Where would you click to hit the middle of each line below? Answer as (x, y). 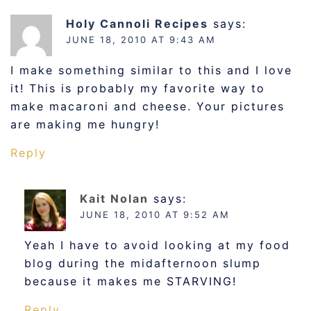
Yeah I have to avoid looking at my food (157, 245)
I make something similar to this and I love (151, 70)
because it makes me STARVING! (131, 281)
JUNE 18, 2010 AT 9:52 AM (155, 215)
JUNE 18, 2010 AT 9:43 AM (141, 40)
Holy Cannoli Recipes (137, 24)
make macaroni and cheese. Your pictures (148, 107)
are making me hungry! (85, 125)
